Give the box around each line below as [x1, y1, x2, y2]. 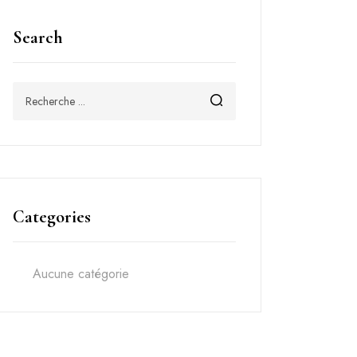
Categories [13, 206, 91, 227]
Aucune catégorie [33, 265, 129, 283]
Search [13, 27, 63, 48]
